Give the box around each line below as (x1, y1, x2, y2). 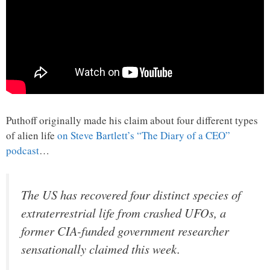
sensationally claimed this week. (21, 240, 180, 257)
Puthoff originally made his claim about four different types (6, 113, 258, 128)
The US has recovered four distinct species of (21, 186, 241, 203)
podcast (6, 143, 39, 158)
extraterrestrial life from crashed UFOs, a (21, 204, 226, 221)
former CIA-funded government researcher (21, 222, 229, 239)
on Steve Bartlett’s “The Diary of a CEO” (57, 128, 230, 143)
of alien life (6, 128, 57, 143)
